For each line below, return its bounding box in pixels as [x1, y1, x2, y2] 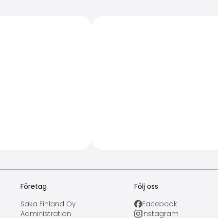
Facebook [142, 199, 177, 209]
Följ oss [134, 182, 158, 191]
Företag [20, 182, 47, 191]
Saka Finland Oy [20, 199, 76, 209]
